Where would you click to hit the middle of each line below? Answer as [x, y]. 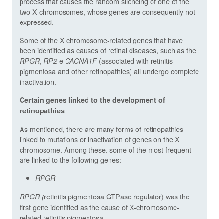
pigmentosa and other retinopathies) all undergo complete [109, 71]
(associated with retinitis [136, 60]
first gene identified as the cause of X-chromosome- [99, 207]
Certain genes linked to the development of [92, 99]
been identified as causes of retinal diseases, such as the [108, 50]
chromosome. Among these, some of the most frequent [105, 149]
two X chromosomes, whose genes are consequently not [107, 11]
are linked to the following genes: [70, 159]
